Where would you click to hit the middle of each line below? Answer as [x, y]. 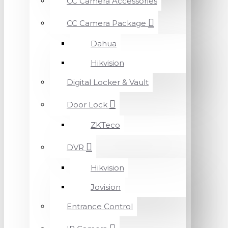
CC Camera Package [106, 23]
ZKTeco [105, 125]
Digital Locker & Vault [108, 82]
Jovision [106, 187]
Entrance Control [100, 206]
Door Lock [87, 105]
